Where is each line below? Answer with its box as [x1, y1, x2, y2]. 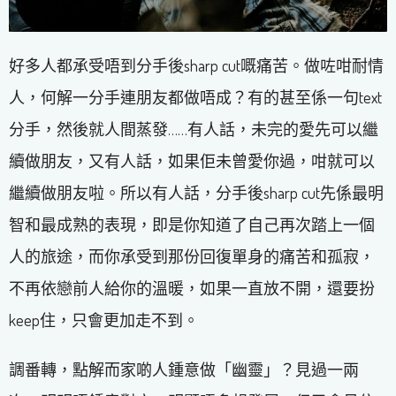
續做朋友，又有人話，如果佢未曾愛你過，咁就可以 [9, 151, 375, 171]
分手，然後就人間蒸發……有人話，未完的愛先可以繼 [9, 119, 378, 140]
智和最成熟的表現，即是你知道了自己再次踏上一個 [9, 215, 375, 235]
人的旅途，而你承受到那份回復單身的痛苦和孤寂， [9, 247, 375, 267]
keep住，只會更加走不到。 [9, 310, 199, 331]
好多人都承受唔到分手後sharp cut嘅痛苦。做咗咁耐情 [9, 56, 384, 76]
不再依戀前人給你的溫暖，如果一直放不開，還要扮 [9, 278, 375, 299]
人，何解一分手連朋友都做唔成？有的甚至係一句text [9, 88, 382, 108]
